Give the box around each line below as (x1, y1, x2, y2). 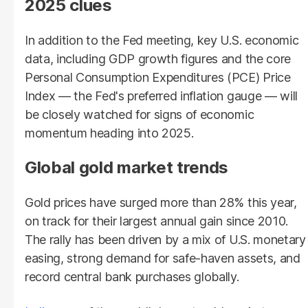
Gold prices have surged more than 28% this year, (25, 195, 297, 210)
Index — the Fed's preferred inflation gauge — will (25, 89, 298, 104)
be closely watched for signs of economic (25, 107, 254, 122)
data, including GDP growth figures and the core (25, 52, 291, 67)
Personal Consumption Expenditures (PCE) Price (25, 70, 291, 85)
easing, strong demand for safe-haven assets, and (25, 251, 300, 266)
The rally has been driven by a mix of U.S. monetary (25, 232, 306, 247)
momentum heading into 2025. (25, 126, 194, 141)
